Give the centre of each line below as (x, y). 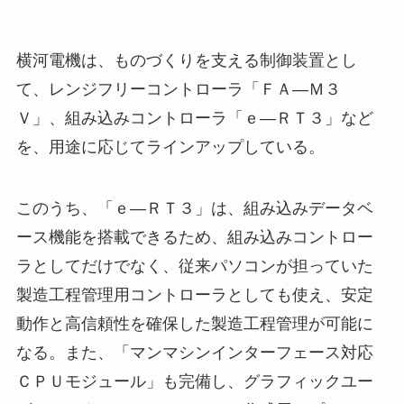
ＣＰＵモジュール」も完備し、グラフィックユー (194, 381)
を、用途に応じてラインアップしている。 (170, 147)
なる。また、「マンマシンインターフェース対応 (194, 352)
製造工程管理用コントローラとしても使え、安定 (194, 294)
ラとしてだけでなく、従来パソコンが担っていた (194, 266)
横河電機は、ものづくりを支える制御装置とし (186, 61)
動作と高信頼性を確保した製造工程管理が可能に (194, 323)
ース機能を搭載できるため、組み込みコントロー (194, 237)
